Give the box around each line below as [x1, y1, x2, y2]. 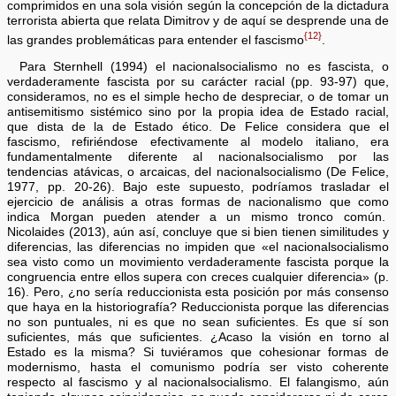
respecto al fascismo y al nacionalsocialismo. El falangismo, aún [7, 375, 389, 389]
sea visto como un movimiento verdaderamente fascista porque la [7, 255, 389, 269]
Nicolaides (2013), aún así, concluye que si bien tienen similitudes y [7, 225, 389, 239]
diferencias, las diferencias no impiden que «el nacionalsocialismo [7, 240, 389, 254]
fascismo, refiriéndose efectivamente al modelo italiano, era [7, 134, 389, 148]
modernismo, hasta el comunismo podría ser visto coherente [7, 360, 389, 374]
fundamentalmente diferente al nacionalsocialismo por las [7, 149, 389, 164]
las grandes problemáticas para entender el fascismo [7, 33, 305, 47]
